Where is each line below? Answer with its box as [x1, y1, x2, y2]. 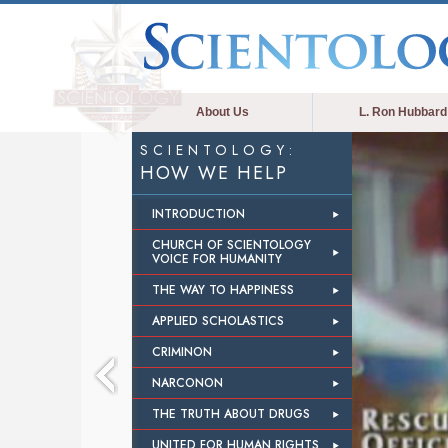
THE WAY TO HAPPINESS [152, 281, 294, 299]
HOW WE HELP [140, 160, 288, 186]
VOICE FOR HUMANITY [152, 250, 282, 268]
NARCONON [152, 374, 223, 392]
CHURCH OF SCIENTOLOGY [152, 236, 311, 254]
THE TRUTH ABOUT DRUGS [152, 405, 310, 423]
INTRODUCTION [152, 205, 245, 223]
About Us [195, 105, 249, 119]
